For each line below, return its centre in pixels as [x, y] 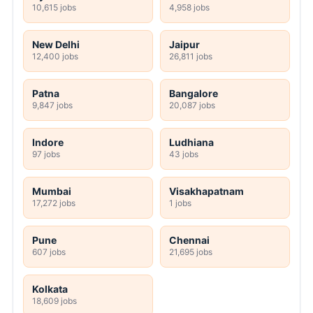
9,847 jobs [52, 105]
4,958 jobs [189, 8]
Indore [48, 143]
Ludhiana [191, 143]
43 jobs [184, 154]
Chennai [189, 240]
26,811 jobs [191, 57]
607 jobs [49, 252]
